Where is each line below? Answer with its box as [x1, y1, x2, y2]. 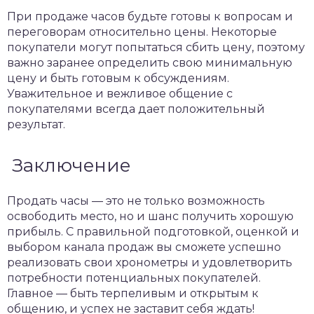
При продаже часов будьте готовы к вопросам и [7, 10, 293, 23]
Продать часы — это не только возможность [7, 194, 265, 207]
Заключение [7, 154, 130, 177]
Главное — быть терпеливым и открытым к [7, 287, 259, 300]
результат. [7, 118, 65, 131]
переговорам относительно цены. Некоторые [7, 25, 277, 39]
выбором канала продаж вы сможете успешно [7, 240, 281, 254]
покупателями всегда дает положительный [7, 102, 265, 116]
